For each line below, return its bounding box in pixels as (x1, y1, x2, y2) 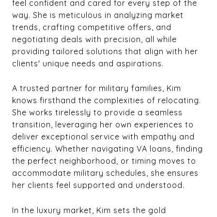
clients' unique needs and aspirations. (12, 58, 169, 68)
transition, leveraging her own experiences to (12, 120, 194, 130)
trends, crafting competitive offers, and (12, 22, 171, 32)
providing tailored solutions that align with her (12, 46, 198, 56)
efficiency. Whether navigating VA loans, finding (12, 144, 203, 154)
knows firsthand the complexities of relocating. (12, 95, 201, 106)
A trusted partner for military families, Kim (12, 83, 181, 93)
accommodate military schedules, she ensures (12, 168, 199, 178)
